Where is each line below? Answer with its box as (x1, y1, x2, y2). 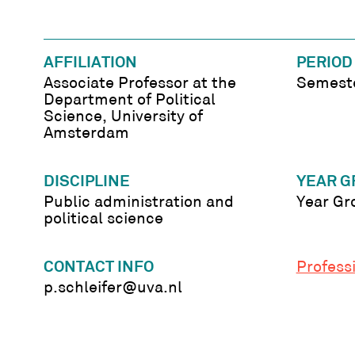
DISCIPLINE (44, 174, 131, 190)
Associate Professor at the (44, 76, 237, 93)
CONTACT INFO (44, 259, 155, 276)
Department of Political (44, 93, 216, 109)
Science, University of (44, 109, 204, 126)
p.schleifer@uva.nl (44, 280, 183, 296)
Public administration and (44, 195, 235, 211)
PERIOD (296, 55, 353, 72)
